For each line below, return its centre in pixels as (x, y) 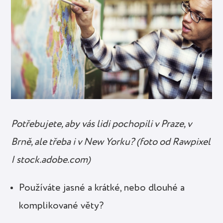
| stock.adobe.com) (51, 160)
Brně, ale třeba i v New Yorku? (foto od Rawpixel (111, 142)
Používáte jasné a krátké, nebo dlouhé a (102, 188)
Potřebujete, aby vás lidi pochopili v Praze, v (102, 124)
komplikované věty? (61, 206)
